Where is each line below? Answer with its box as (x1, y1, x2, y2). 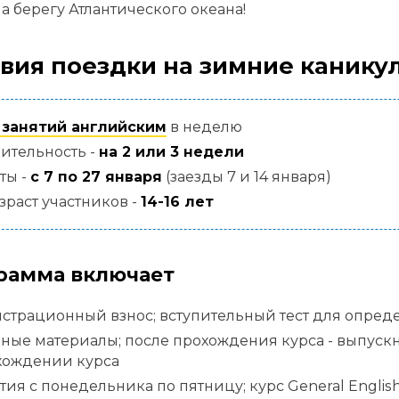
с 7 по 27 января (29, 167, 162, 185)
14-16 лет (140, 192, 214, 210)
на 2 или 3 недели (98, 142, 244, 160)
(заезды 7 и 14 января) (161, 167, 331, 185)
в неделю (166, 118, 242, 135)
